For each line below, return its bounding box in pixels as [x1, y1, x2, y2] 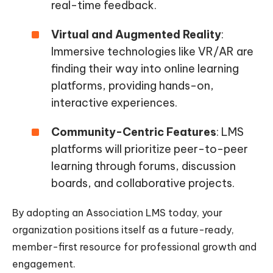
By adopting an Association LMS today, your [12, 207, 222, 219]
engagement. [12, 258, 76, 271]
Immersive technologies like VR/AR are [51, 44, 253, 59]
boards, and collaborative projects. [51, 176, 235, 191]
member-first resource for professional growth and [12, 241, 257, 253]
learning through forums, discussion [51, 159, 236, 174]
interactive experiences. [51, 96, 177, 110]
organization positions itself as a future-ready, [12, 224, 234, 236]
